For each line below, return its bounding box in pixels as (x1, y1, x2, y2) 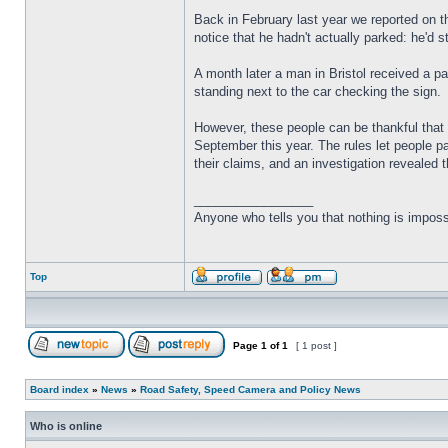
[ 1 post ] (293, 340, 340, 351)
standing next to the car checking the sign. (194, 84, 441, 99)
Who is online (30, 420, 102, 432)
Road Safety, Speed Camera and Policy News (140, 384, 361, 395)
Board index (30, 384, 89, 395)
